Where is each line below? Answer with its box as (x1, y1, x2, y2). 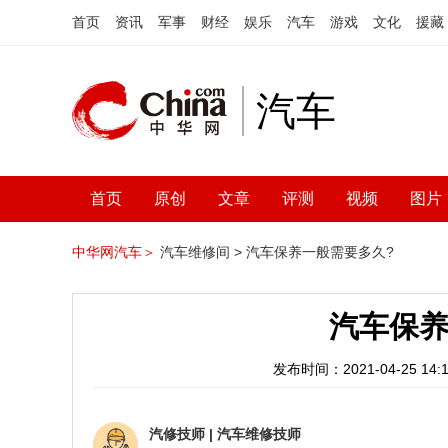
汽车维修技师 (217, 426, 301, 442)
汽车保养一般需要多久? (246, 244, 394, 260)
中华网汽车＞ (72, 244, 156, 260)
